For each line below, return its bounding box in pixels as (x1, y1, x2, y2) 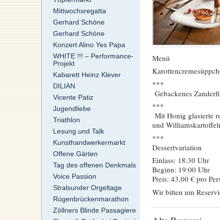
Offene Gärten (53, 150, 98, 158)
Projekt (53, 59, 75, 68)
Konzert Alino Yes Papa (53, 41, 125, 49)
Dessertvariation (152, 142, 202, 152)
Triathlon (53, 116, 80, 124)
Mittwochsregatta (53, 7, 106, 15)
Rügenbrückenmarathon (53, 195, 129, 203)
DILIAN (53, 82, 75, 90)
